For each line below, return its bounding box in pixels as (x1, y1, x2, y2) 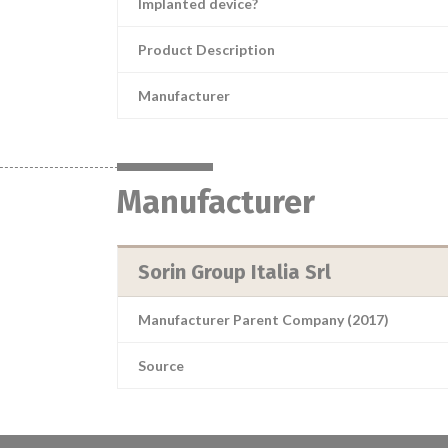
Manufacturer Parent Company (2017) (138, 311, 389, 328)
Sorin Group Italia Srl (138, 260, 331, 284)
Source (138, 357, 184, 374)
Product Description (138, 41, 275, 58)
